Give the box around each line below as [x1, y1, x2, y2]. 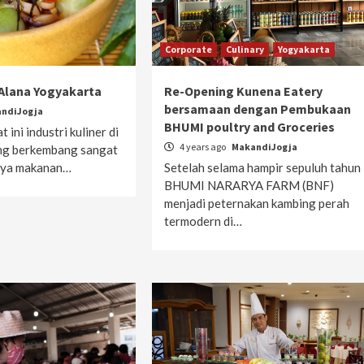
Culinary [225, 43, 264, 55]
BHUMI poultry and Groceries [163, 119, 335, 135]
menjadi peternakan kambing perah [163, 196, 349, 210]
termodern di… [163, 214, 242, 228]
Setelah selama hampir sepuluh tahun [163, 160, 361, 175]
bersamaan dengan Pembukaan [163, 101, 351, 117]
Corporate [164, 43, 212, 55]
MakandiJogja [231, 141, 297, 153]
